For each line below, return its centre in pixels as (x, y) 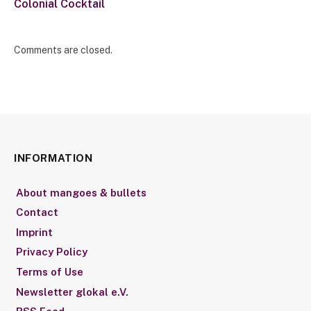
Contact (37, 212)
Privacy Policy (52, 252)
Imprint (34, 232)
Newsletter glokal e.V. (72, 292)
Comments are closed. (63, 50)
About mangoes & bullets (81, 192)
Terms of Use (50, 271)
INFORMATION (53, 158)
